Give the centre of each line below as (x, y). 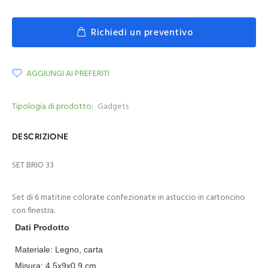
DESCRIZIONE (40, 136)
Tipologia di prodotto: (53, 107)
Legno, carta (79, 249)
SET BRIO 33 (33, 165)
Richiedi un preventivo (142, 33)
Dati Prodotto (42, 227)
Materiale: (35, 249)
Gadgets (113, 107)
